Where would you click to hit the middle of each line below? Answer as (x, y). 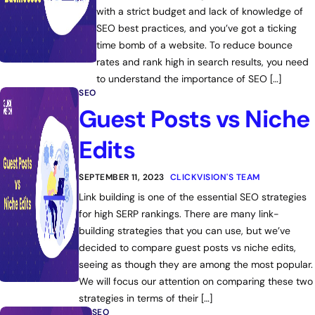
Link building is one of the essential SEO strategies (193, 197)
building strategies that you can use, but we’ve (185, 231)
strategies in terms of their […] (146, 298)
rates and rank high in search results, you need (202, 62)
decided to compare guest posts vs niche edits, (188, 247)
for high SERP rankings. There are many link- (179, 214)
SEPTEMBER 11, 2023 (122, 177)
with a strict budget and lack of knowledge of (199, 11)
